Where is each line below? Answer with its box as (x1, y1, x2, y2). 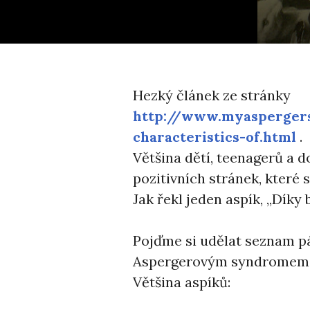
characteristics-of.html (133, 128, 296, 145)
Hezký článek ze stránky (133, 86, 291, 104)
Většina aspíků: (133, 273, 230, 291)
